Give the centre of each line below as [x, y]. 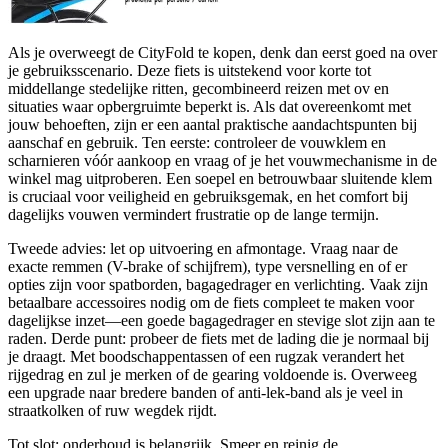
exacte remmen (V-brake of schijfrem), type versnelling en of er [207, 266]
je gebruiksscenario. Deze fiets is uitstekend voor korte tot [189, 70]
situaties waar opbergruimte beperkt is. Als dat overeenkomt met [209, 106]
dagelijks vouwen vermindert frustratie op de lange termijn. [193, 214]
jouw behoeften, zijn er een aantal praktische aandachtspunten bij [212, 124]
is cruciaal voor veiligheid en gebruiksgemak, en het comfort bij [208, 196]
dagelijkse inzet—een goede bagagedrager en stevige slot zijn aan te [221, 320]
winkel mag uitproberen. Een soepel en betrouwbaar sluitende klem [220, 178]
